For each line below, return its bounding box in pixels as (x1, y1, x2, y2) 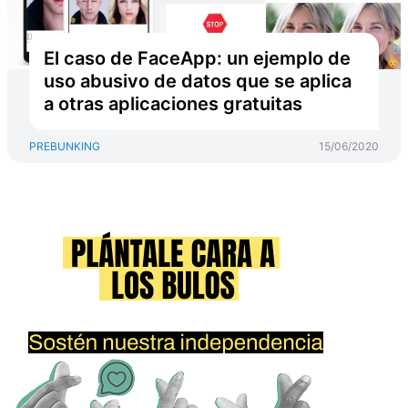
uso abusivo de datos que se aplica (44, 70, 352, 92)
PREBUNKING (29, 139, 100, 153)
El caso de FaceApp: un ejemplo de (44, 47, 351, 69)
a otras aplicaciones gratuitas (44, 93, 302, 115)
